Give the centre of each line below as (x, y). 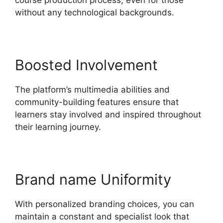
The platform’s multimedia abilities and (92, 89)
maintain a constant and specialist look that (102, 216)
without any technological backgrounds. (95, 12)
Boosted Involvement (86, 65)
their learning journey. (58, 127)
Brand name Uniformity (93, 179)
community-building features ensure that (97, 102)
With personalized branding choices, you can (105, 204)
